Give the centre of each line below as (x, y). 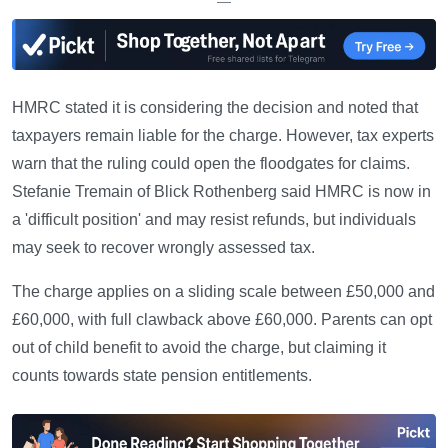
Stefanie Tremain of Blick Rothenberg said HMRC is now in (221, 191)
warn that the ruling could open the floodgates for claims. (211, 163)
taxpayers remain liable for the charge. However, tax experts (223, 135)
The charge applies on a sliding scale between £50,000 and (223, 291)
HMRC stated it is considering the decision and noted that (215, 107)
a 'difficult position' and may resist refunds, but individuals (214, 219)
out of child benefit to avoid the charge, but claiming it (199, 347)
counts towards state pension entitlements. (162, 375)
